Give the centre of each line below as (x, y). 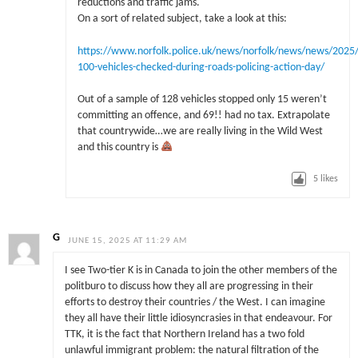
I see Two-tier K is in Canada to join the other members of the (201, 271)
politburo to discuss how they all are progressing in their (189, 287)
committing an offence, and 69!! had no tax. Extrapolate (203, 115)
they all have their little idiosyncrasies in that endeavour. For (198, 319)
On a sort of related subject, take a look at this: (182, 19)
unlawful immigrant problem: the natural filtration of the (191, 351)
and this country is (119, 147)
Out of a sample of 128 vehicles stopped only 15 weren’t (202, 99)
